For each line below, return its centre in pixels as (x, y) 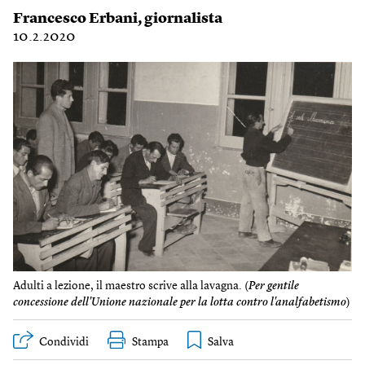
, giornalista (180, 19)
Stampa (150, 342)
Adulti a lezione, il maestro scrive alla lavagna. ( (131, 286)
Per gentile (274, 286)
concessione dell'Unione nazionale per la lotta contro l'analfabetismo (180, 302)
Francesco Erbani (75, 19)
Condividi (64, 342)
